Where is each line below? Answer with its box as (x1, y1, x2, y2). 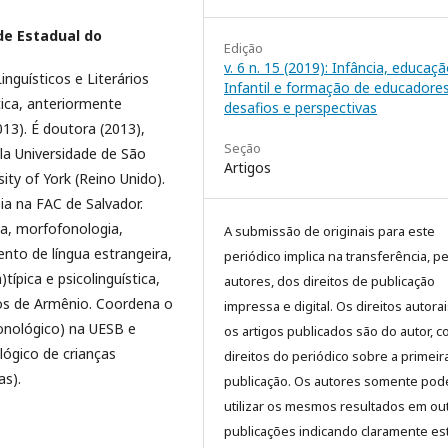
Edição (224, 39, 263, 58)
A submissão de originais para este (224, 222, 435, 241)
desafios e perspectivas (224, 98, 377, 118)
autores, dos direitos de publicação (224, 272, 435, 291)
